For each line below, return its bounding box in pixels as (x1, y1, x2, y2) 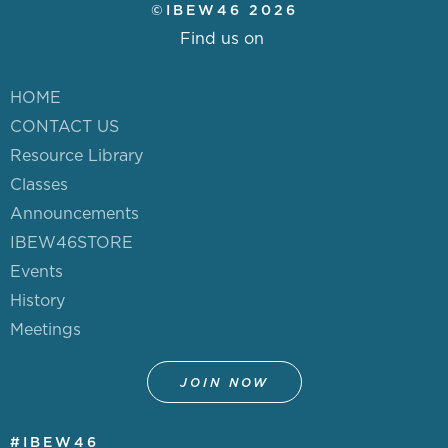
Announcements (10, 205, 139, 222)
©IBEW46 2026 (150, 3, 298, 18)
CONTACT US (10, 118, 119, 135)
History (10, 292, 65, 309)
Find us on (180, 30, 264, 47)
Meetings (10, 321, 81, 338)
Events (10, 263, 63, 280)
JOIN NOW (179, 376, 269, 389)
